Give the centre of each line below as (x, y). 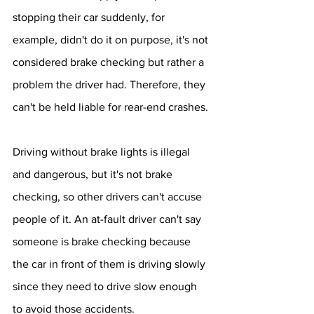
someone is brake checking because (103, 241)
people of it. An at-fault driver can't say (108, 219)
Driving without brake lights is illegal (103, 152)
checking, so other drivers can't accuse (109, 197)
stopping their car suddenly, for (90, 17)
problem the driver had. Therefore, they (110, 84)
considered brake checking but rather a (110, 62)
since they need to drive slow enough (106, 286)
